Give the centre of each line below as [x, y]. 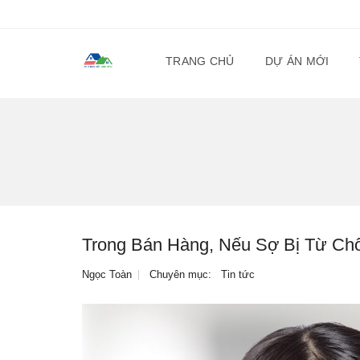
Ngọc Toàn [107, 274]
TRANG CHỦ [200, 61]
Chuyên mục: [182, 274]
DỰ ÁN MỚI [297, 61]
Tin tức [238, 274]
